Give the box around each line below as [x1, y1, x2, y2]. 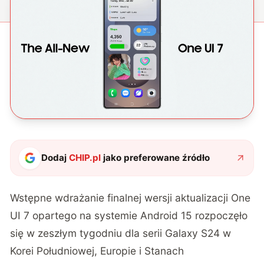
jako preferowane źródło [101, 152, 210, 164]
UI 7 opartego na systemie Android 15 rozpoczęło [10, 209, 248, 222]
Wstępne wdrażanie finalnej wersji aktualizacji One [10, 192, 251, 204]
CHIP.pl [69, 152, 101, 164]
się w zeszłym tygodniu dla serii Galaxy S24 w [10, 227, 232, 240]
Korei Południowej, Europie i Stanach [10, 245, 184, 258]
